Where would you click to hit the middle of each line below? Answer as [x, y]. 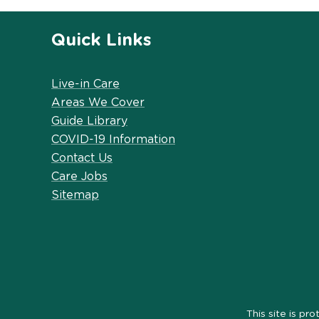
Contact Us [82, 158]
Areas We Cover [98, 102]
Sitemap [75, 195]
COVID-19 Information [113, 139]
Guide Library [89, 121]
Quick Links [101, 40]
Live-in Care [85, 84]
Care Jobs [79, 176]
